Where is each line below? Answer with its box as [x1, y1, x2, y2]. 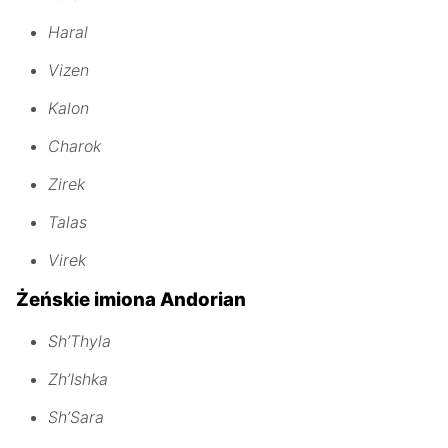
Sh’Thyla [48, 331, 111, 352]
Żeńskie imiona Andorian [16, 288, 246, 312]
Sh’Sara [48, 407, 104, 428]
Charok [48, 135, 101, 156]
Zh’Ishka [48, 369, 108, 390]
